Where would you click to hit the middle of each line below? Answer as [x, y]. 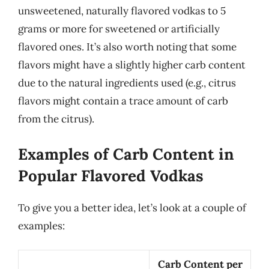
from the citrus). [56, 119]
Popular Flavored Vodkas [111, 175]
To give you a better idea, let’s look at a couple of [132, 207]
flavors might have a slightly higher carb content [132, 65]
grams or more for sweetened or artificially [119, 29]
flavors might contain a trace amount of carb [123, 101]
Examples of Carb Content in [126, 154]
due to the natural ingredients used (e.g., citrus [127, 83]
